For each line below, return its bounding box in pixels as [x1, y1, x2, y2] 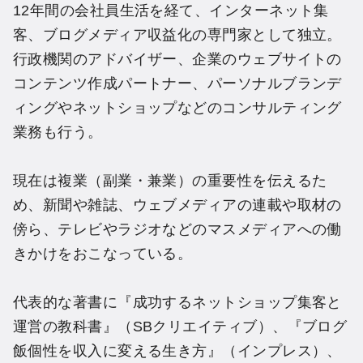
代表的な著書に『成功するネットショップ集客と [13, 293, 342, 310]
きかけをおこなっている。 [13, 245, 193, 262]
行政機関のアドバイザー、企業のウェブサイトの [13, 50, 342, 67]
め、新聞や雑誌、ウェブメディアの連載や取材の [13, 196, 342, 213]
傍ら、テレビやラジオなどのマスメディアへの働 [13, 220, 342, 237]
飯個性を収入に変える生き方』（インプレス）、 [13, 342, 342, 359]
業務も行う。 [13, 123, 103, 140]
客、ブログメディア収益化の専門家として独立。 [13, 26, 342, 43]
